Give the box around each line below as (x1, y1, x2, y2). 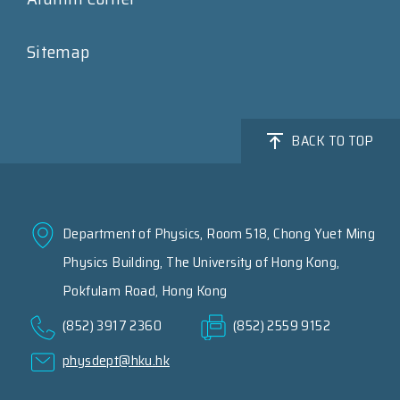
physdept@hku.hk (62, 348, 170, 371)
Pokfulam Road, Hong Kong (62, 279, 228, 302)
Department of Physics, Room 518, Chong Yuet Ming (62, 221, 376, 245)
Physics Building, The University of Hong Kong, (62, 250, 340, 273)
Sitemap (27, 37, 90, 66)
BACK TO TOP (291, 129, 374, 152)
